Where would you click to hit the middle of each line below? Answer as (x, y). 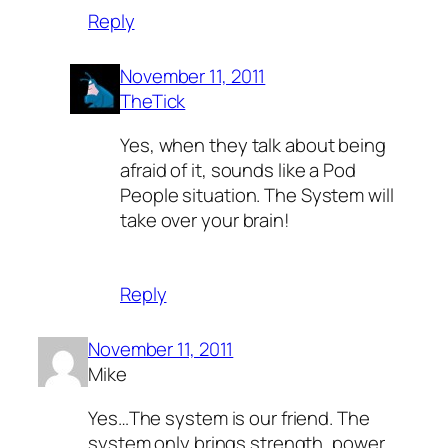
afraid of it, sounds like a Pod (238, 169)
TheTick (153, 101)
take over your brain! (205, 219)
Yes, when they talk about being (253, 144)
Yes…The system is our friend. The (229, 417)
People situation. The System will (257, 194)
